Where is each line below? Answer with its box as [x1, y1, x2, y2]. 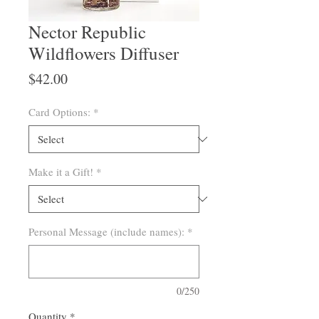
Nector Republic [28, 20, 146, 44]
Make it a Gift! [28, 164, 93, 179]
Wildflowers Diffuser [28, 41, 179, 66]
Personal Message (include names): [28, 224, 184, 239]
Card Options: [28, 105, 90, 120]
